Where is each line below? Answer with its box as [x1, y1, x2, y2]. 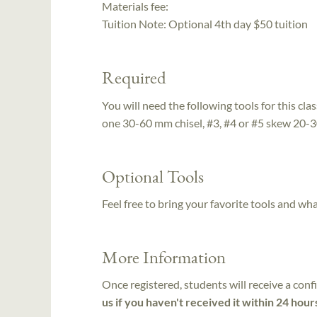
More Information [102, 245, 226, 268]
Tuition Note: [102, 17, 168, 31]
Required [102, 66, 166, 89]
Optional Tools [102, 164, 204, 188]
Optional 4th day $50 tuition [168, 17, 308, 31]
